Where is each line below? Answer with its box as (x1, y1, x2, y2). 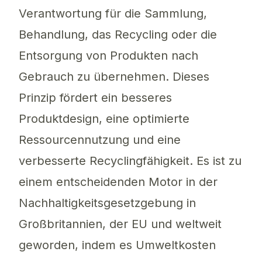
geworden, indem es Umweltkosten (19, 238, 216, 253)
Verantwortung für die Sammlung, (19, 6, 207, 21)
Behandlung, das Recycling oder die (19, 27, 217, 42)
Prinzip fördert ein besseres (19, 91, 172, 105)
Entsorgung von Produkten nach (19, 49, 198, 63)
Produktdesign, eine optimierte (19, 112, 189, 126)
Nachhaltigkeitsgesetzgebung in (19, 196, 196, 211)
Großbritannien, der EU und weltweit (19, 217, 222, 232)
